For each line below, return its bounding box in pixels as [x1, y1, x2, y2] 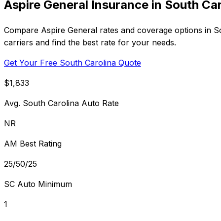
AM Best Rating [4, 138, 62, 148]
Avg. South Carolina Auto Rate [4, 98, 119, 108]
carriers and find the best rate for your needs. [4, 37, 176, 47]
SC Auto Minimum [4, 179, 72, 189]
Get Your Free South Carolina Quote [4, 57, 141, 68]
